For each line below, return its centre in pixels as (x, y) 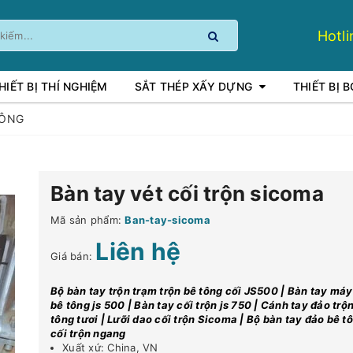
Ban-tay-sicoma (167, 220)
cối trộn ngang (88, 333)
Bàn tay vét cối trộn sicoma (188, 193)
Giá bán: (73, 256)
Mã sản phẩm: (86, 220)
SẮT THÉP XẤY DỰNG (193, 86)
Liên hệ (138, 251)
